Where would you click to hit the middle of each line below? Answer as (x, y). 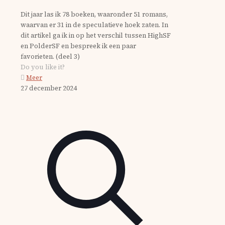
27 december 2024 (49, 88)
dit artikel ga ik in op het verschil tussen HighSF (96, 35)
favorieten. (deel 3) (50, 56)
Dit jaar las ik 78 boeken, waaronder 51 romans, (94, 14)
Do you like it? (43, 67)
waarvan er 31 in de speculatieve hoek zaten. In (94, 25)
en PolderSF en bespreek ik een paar (78, 46)
